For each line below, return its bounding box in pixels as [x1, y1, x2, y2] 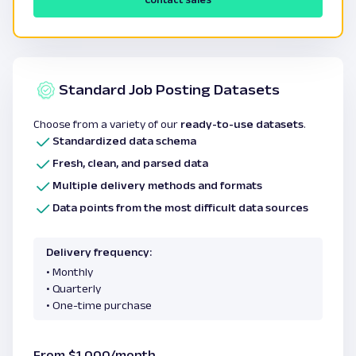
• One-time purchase [46, 298, 152, 311]
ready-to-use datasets [180, 117, 304, 130]
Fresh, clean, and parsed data [52, 156, 208, 169]
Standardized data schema [52, 133, 196, 147]
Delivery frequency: [46, 245, 152, 258]
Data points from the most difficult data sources [52, 200, 308, 214]
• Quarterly [46, 281, 101, 295]
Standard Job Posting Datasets [59, 82, 280, 99]
